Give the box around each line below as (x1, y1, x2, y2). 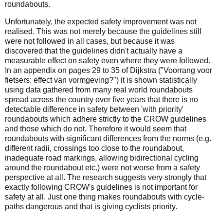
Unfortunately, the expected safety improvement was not (5, 17, 197, 26)
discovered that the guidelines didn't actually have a (5, 46, 182, 55)
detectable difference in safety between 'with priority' (5, 105, 183, 113)
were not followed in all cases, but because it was (5, 36, 175, 45)
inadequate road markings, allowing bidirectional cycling (5, 153, 199, 162)
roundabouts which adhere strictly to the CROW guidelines (5, 114, 206, 123)
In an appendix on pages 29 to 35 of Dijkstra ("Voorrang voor (5, 66, 212, 74)
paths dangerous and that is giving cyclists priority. (5, 202, 177, 211)
